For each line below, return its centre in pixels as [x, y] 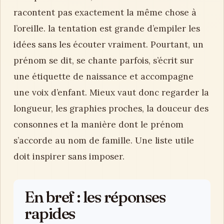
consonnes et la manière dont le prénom [98, 124]
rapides [50, 213]
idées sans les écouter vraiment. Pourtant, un [108, 44]
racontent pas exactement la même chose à [105, 12]
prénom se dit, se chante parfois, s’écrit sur [103, 60]
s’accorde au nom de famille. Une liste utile [104, 140]
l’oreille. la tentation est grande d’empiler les [107, 28]
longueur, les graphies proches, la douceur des [111, 108]
